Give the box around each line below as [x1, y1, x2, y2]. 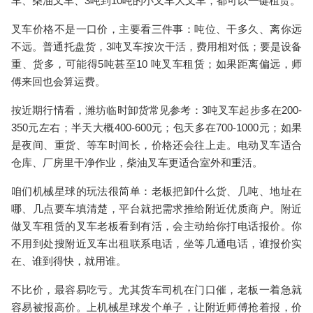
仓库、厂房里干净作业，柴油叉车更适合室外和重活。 [11, 156, 263, 168]
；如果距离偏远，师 [205, 58, 302, 70]
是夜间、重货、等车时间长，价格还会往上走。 [11, 139, 238, 151]
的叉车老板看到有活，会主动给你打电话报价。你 [65, 220, 303, 232]
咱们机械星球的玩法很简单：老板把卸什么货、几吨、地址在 [11, 185, 302, 197]
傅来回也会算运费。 [11, 75, 105, 87]
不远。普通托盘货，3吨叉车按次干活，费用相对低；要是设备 [11, 41, 302, 52]
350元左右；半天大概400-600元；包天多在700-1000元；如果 [11, 122, 302, 133]
